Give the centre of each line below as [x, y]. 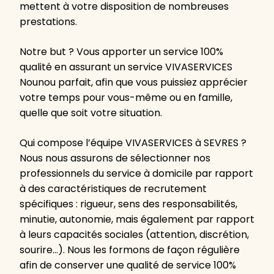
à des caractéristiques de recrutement [113, 189]
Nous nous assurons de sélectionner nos [115, 158]
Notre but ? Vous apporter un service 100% [121, 52]
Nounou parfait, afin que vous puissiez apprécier [134, 83]
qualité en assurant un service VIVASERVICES [126, 67]
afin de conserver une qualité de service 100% [128, 265]
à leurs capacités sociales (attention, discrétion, [134, 235]
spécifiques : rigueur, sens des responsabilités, [128, 204]
